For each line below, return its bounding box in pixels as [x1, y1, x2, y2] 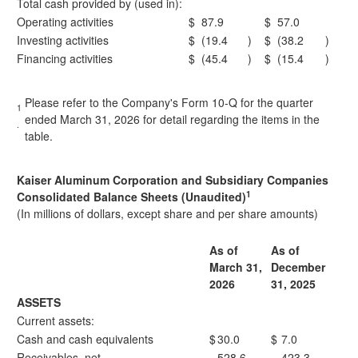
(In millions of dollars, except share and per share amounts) [17, 205, 318, 221]
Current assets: [17, 312, 94, 328]
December [271, 259, 325, 275]
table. [25, 128, 53, 144]
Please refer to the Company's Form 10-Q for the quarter [25, 94, 313, 110]
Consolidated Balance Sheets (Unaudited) [17, 189, 246, 205]
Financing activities [17, 50, 113, 66]
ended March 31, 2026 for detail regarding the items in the [25, 111, 320, 127]
